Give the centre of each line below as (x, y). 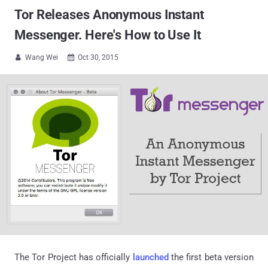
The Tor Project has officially (74, 257)
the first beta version (211, 257)
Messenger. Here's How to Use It (108, 35)
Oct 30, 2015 (98, 57)
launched (150, 257)
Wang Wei (42, 57)
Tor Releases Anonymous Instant (109, 15)
